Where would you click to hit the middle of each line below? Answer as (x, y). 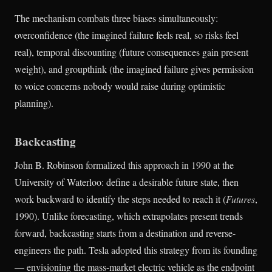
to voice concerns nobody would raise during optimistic (120, 86)
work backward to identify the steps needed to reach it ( (120, 199)
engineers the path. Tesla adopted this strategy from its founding (136, 250)
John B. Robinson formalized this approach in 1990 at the (124, 165)
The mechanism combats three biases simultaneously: (116, 18)
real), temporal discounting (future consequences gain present (131, 52)
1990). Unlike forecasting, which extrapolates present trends (129, 216)
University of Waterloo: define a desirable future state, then (127, 182)
